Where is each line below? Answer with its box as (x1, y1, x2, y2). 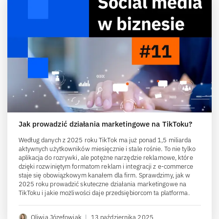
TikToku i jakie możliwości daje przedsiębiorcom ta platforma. (18, 188, 190, 197)
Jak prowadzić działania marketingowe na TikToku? (18, 119, 193, 129)
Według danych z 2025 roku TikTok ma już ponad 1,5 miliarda (18, 135, 192, 144)
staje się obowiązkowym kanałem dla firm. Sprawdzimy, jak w (18, 171, 191, 179)
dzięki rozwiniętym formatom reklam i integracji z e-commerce (18, 162, 194, 171)
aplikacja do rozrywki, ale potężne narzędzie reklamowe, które (18, 153, 193, 162)
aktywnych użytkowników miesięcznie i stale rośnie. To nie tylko (18, 144, 196, 153)
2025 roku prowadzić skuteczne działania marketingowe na (18, 179, 186, 188)
